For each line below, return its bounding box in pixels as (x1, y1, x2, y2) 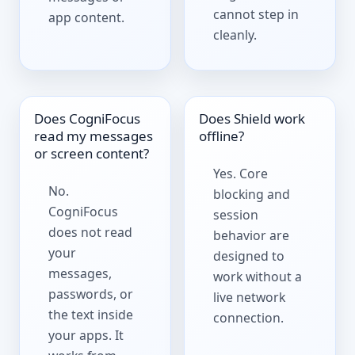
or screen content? (34, 143, 150, 162)
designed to (213, 246, 285, 265)
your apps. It (48, 326, 124, 344)
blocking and (213, 185, 291, 203)
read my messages (34, 126, 154, 145)
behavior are (213, 226, 290, 244)
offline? (199, 126, 245, 145)
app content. (48, 8, 125, 26)
